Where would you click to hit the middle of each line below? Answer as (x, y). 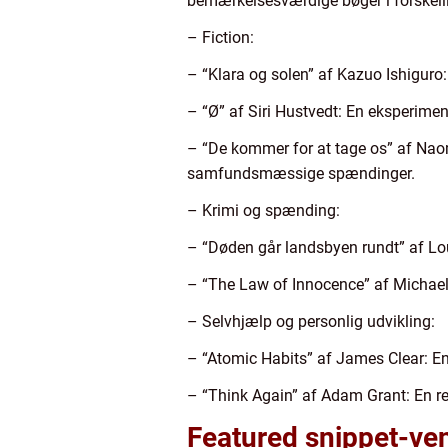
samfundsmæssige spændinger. (301, 173)
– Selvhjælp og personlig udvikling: (311, 321)
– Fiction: (220, 37)
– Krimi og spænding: (263, 210)
